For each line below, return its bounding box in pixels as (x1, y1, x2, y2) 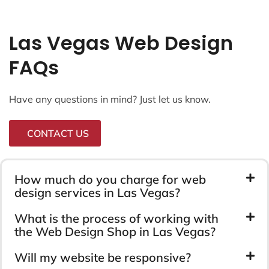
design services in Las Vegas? (14, 184, 180, 200)
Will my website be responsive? (14, 249, 191, 265)
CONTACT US (27, 127, 89, 139)
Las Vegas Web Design (9, 29, 233, 56)
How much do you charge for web (14, 171, 206, 187)
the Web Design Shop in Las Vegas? (14, 223, 216, 239)
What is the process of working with (14, 210, 219, 226)
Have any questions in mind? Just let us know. (9, 92, 211, 105)
